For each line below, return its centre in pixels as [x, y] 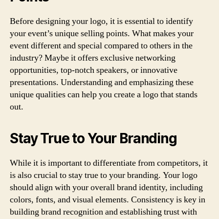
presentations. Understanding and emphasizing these [102, 82]
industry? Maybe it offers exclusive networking [93, 58]
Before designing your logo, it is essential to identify [101, 21]
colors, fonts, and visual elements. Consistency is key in [108, 200]
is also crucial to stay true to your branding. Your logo [104, 175]
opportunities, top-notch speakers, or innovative [94, 70]
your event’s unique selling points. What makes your [102, 33]
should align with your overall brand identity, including [106, 187]
